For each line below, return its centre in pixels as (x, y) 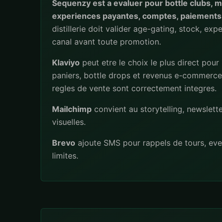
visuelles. (69, 122)
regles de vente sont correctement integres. (134, 88)
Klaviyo (66, 62)
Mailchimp (72, 109)
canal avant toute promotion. (107, 42)
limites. (65, 156)
